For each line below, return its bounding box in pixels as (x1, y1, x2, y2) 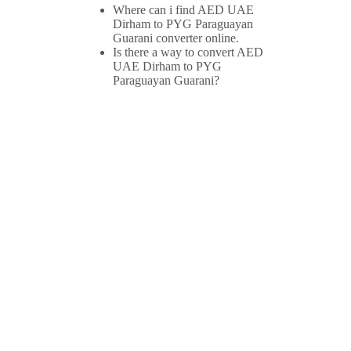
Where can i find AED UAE (113, 3, 254, 17)
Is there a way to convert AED (113, 45, 263, 60)
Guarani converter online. (113, 31, 239, 45)
